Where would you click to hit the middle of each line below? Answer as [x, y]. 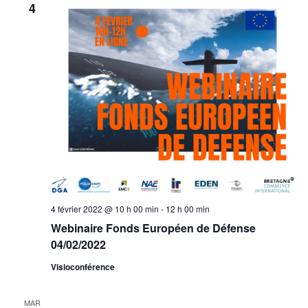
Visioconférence [82, 267]
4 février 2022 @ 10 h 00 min [104, 209]
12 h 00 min [187, 209]
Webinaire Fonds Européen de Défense [153, 228]
